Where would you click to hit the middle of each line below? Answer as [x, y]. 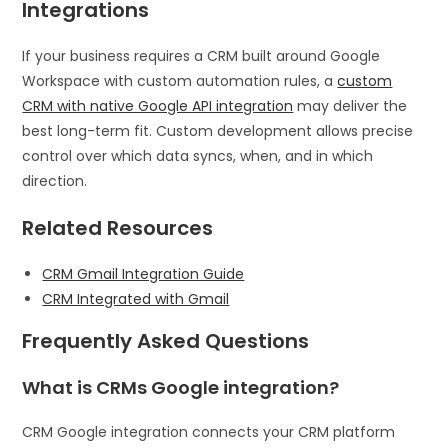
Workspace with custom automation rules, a [180, 80]
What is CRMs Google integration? [181, 387]
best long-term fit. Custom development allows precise [218, 130]
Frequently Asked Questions [166, 340]
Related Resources [118, 227]
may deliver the [350, 105]
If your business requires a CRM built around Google [201, 55]
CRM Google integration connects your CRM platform [209, 431]
